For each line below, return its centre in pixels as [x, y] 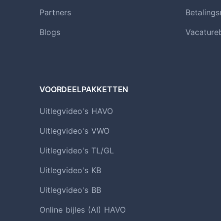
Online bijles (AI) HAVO [83, 209]
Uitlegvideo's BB [70, 190]
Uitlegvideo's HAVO [76, 111]
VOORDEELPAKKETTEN [84, 89]
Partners [55, 12]
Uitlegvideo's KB [70, 170]
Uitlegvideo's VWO [74, 130]
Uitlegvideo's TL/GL [77, 150]
